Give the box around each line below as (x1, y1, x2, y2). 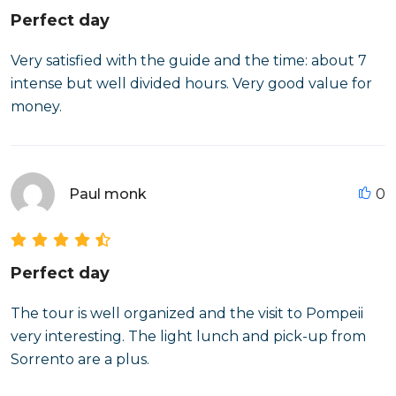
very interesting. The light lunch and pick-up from (11, 328, 366, 345)
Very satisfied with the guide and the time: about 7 (11, 52, 367, 69)
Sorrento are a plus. (11, 351, 149, 368)
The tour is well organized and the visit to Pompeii (11, 305, 363, 322)
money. (11, 98, 62, 115)
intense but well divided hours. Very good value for (11, 75, 372, 92)
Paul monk (69, 186, 147, 202)
